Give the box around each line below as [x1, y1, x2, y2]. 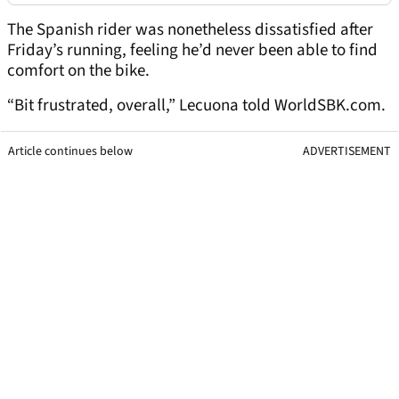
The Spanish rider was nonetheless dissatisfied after [7, 18, 373, 43]
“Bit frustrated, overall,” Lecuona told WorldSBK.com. [7, 94, 386, 118]
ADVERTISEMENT [303, 142, 391, 161]
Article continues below [8, 142, 133, 161]
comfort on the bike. [7, 59, 150, 84]
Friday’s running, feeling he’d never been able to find [7, 38, 378, 63]
